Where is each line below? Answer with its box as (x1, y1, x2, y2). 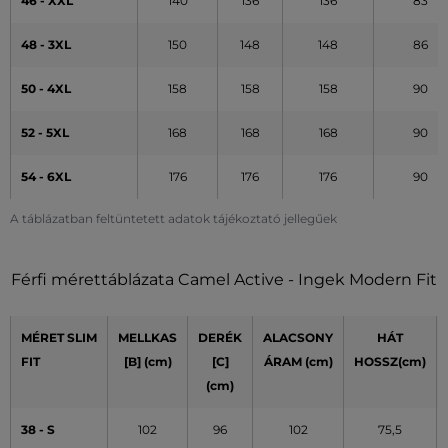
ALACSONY (263, 329, 333, 345)
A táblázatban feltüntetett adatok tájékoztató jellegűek (10, 210, 337, 226)
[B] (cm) (123, 353, 172, 369)
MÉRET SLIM (21, 329, 97, 345)
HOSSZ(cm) (354, 353, 426, 369)
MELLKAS (118, 329, 177, 345)
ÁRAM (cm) (263, 353, 333, 369)
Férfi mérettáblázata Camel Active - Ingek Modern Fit (11, 269, 437, 289)
